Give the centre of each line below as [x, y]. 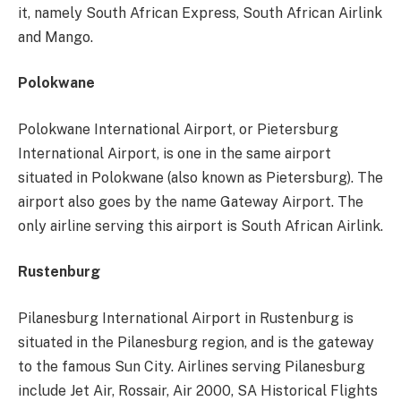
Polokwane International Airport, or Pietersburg [178, 129]
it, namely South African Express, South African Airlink [200, 13]
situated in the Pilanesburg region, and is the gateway [196, 342]
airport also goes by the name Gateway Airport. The [191, 201]
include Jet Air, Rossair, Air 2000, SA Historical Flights [198, 390]
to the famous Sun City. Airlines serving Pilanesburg [192, 366]
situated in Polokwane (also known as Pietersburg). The [200, 177]
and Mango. [55, 37]
